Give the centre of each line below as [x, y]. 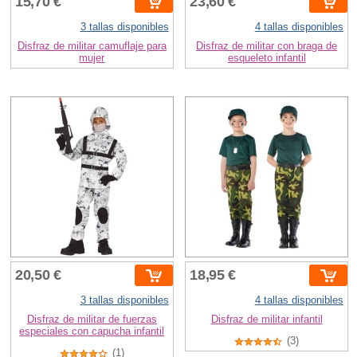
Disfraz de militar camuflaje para [92, 46]
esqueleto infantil [267, 58]
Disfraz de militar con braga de [267, 46]
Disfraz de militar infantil [267, 320]
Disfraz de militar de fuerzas [92, 320]
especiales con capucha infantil [92, 331]
